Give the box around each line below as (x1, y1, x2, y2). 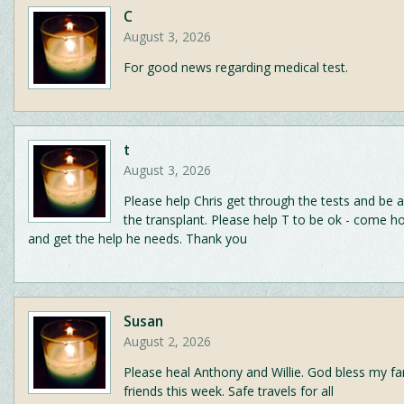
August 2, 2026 (124, 333, 211, 351)
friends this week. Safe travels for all (124, 382, 334, 400)
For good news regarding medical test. (124, 59, 348, 77)
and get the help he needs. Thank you (28, 230, 247, 248)
